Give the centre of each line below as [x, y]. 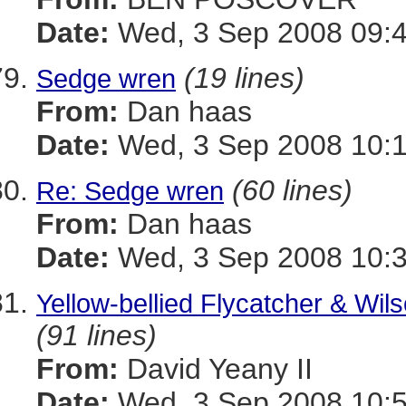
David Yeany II [216, 369]
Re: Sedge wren [130, 191]
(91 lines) [97, 335]
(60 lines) [292, 190]
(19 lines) [244, 78]
